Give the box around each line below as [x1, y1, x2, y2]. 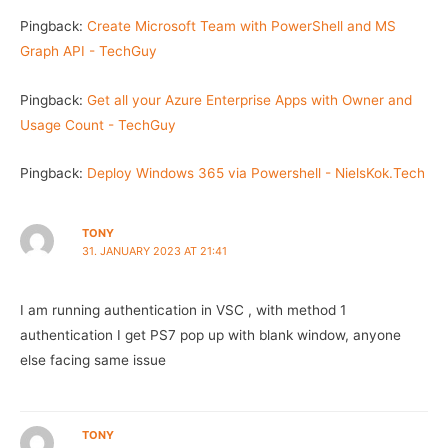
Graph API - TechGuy [20, 42, 157, 59]
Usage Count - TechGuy [20, 116, 176, 133]
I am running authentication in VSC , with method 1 [20, 302, 346, 319]
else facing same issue [20, 352, 166, 369]
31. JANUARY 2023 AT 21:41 [81, 244, 227, 259]
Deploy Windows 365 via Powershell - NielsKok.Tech [87, 165, 425, 182]
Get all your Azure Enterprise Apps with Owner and [87, 91, 412, 108]
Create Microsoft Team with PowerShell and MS [87, 17, 396, 34]
